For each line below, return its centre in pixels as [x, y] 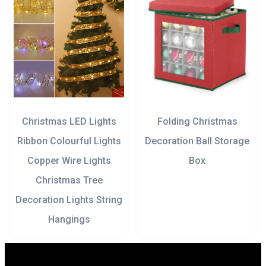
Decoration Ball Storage [197, 141]
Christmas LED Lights [69, 121]
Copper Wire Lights [69, 160]
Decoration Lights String [69, 199]
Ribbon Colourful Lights [69, 141]
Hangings [69, 219]
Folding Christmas [197, 121]
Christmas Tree [69, 180]
